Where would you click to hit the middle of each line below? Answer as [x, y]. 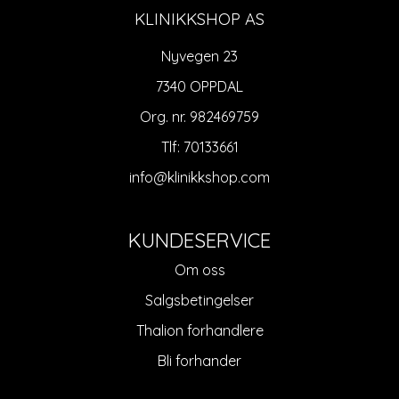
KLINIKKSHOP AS [199, 19]
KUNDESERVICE [199, 240]
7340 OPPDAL [199, 86]
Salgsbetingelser [199, 300]
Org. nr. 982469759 [199, 116]
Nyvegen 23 [199, 56]
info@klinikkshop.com [199, 177]
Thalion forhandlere [199, 330]
